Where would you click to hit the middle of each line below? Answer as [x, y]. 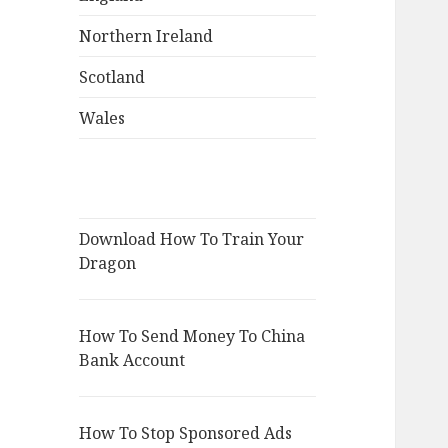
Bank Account [132, 360]
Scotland [112, 77]
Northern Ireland [146, 36]
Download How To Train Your [192, 239]
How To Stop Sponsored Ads [186, 433]
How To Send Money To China [192, 336]
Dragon [108, 263]
